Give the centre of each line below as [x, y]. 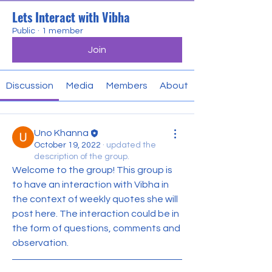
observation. [40, 243]
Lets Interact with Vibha [71, 17]
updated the [131, 145]
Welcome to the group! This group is [92, 170]
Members [127, 86]
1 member [63, 31]
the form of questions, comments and [96, 228]
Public [24, 31]
